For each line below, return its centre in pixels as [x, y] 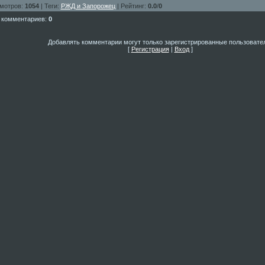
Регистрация [150, 49]
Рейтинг [132, 6]
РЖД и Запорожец [88, 6]
